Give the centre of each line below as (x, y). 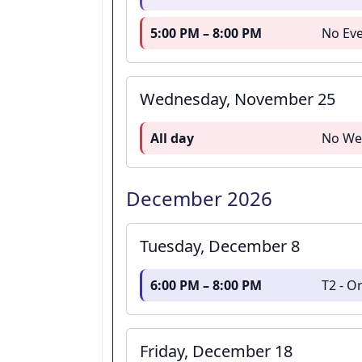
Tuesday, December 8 (220, 246)
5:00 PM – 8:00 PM (206, 34)
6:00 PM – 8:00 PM (206, 286)
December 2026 (199, 199)
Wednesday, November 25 (238, 99)
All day (173, 139)
